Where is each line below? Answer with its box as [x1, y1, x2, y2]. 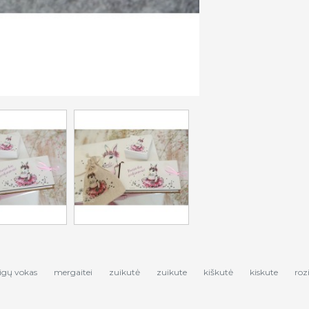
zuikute [157, 267, 187, 278]
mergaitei [54, 267, 92, 278]
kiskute [250, 267, 278, 278]
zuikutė [109, 267, 140, 278]
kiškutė [203, 267, 233, 278]
